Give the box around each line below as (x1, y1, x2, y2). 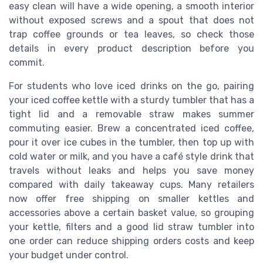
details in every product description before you (9, 43, 254, 55)
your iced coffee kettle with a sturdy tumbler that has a (9, 95, 254, 106)
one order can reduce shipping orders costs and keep (9, 235, 254, 247)
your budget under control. (9, 249, 129, 261)
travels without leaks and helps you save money (9, 165, 254, 177)
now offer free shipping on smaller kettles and (9, 193, 254, 205)
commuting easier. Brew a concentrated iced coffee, (9, 123, 254, 134)
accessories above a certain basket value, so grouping (9, 207, 254, 219)
